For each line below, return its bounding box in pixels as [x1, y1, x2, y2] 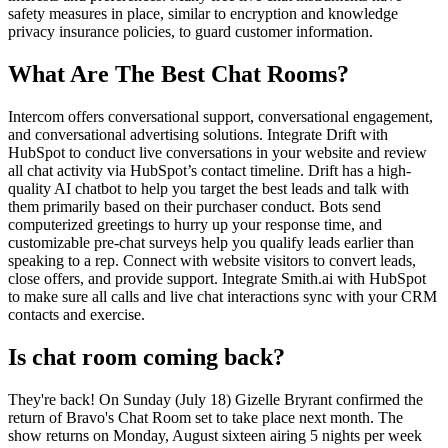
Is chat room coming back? [8, 343, 285, 370]
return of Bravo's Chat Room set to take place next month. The [8, 408, 403, 426]
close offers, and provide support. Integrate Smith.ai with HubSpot [8, 270, 426, 287]
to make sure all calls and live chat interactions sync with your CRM [8, 288, 437, 305]
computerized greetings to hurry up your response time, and [8, 216, 382, 233]
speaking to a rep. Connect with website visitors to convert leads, [8, 252, 416, 269]
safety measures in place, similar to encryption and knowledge [8, 5, 398, 23]
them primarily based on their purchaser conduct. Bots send [8, 198, 381, 215]
